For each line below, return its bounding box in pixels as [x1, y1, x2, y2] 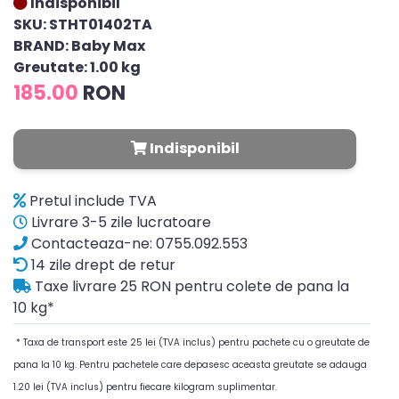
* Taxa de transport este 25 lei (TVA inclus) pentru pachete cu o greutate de [13, 336, 370, 349]
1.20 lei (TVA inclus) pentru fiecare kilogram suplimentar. [13, 380, 277, 394]
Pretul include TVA [26, 191, 157, 211]
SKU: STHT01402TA [13, 14, 152, 35]
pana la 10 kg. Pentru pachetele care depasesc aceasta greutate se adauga [13, 358, 367, 371]
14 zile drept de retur [28, 255, 175, 275]
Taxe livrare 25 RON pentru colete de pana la [31, 276, 349, 297]
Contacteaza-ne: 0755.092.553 [28, 233, 248, 254]
